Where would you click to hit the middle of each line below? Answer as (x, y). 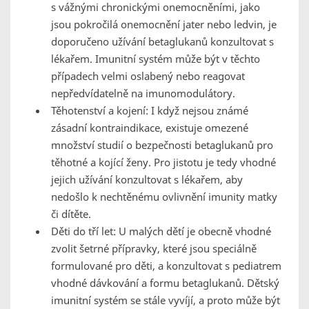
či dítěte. (71, 214)
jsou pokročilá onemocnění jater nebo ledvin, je (164, 24)
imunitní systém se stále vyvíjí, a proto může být (166, 300)
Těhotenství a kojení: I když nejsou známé (150, 111)
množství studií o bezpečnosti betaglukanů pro (162, 145)
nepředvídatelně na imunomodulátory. (143, 93)
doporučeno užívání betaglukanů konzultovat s (162, 42)
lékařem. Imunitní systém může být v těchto (156, 59)
